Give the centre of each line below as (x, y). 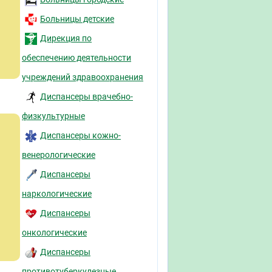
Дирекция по (66, 38)
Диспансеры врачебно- (87, 97)
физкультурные (53, 116)
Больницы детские (77, 19)
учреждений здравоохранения (83, 77)
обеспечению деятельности (76, 58)
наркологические (57, 194)
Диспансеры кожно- (80, 135)
